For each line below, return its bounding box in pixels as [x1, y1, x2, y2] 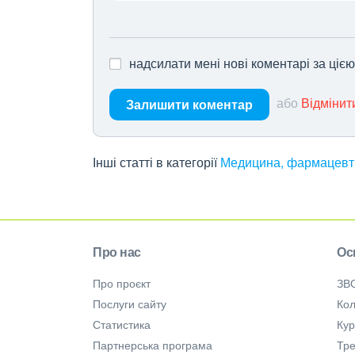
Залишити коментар [126, 95, 253, 113]
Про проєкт [93, 275, 151, 291]
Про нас [93, 242, 141, 261]
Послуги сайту [93, 296, 166, 311]
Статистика [93, 316, 151, 332]
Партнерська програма [93, 337, 212, 353]
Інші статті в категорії [93, 153, 217, 171]
